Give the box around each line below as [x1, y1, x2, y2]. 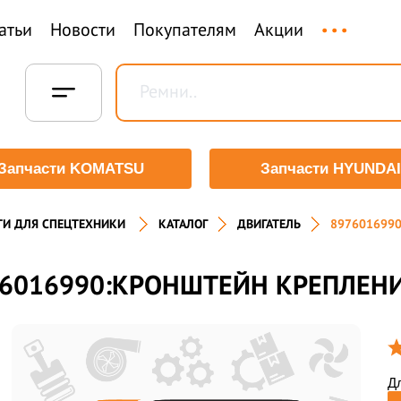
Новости [49, 18, 115, 41]
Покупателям [132, 18, 236, 41]
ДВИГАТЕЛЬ [236, 216, 301, 232]
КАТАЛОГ [158, 216, 208, 232]
